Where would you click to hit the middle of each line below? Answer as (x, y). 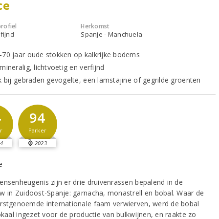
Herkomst (95, 26)
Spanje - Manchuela (112, 34)
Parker (37, 130)
